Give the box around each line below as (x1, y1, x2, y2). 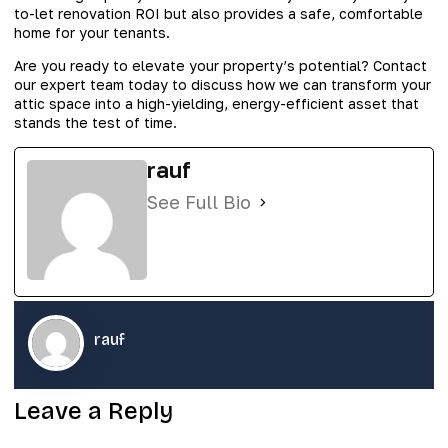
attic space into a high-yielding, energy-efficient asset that (14, 95, 419, 113)
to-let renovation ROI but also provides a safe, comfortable (14, 4, 423, 22)
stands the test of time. (14, 114, 177, 132)
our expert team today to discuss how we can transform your (14, 76, 431, 94)
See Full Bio (147, 191, 251, 213)
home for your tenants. (14, 23, 170, 41)
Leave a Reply (14, 396, 173, 425)
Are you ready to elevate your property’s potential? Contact (14, 57, 427, 75)
